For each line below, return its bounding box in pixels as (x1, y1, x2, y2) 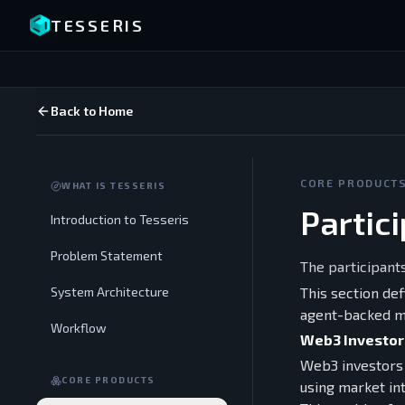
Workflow (51, 320, 107, 335)
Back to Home (51, 103, 133, 118)
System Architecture (51, 284, 169, 299)
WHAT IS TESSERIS (61, 180, 165, 191)
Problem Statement (51, 248, 163, 263)
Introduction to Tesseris (51, 212, 189, 227)
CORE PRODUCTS (61, 374, 155, 385)
